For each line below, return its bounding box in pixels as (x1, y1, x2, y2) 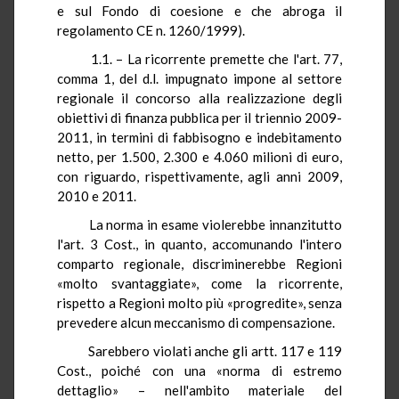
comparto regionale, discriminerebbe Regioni (57, 255, 342, 272)
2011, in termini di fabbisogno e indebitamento (57, 128, 342, 145)
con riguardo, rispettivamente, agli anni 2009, (57, 167, 342, 184)
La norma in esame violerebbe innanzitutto (75, 216, 342, 232)
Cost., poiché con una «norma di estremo (57, 362, 342, 379)
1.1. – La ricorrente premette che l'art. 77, (75, 50, 342, 67)
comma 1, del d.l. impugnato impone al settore (57, 69, 342, 86)
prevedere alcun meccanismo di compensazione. (57, 313, 335, 330)
